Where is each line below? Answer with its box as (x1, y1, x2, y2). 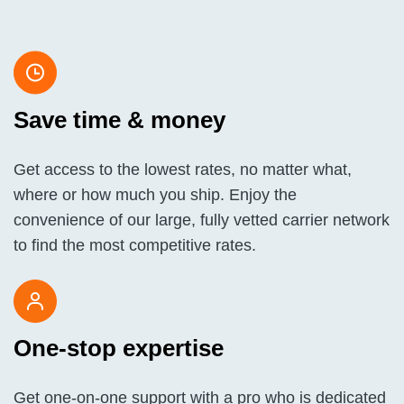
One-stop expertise (14, 335, 224, 362)
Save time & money (14, 106, 225, 133)
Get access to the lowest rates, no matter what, (14, 161, 352, 179)
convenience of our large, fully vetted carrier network (14, 211, 390, 229)
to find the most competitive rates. (14, 236, 256, 254)
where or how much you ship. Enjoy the (14, 186, 297, 204)
